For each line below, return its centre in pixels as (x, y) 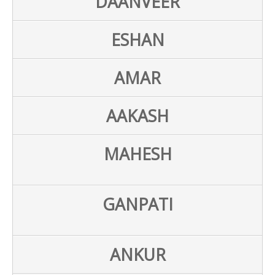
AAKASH (137, 116)
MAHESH (137, 154)
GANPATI (137, 204)
